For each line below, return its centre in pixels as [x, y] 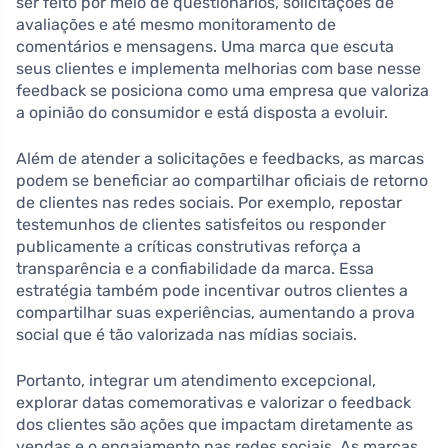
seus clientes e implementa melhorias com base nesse [218, 68]
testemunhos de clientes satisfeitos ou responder [201, 224]
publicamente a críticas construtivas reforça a [188, 246]
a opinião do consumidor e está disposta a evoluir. [202, 112]
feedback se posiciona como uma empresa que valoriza [222, 90]
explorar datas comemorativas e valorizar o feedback [213, 402]
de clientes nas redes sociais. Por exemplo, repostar [209, 202]
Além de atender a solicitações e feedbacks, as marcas [220, 158]
